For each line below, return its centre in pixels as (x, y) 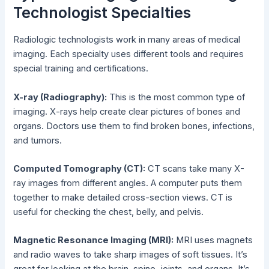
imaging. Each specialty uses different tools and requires (129, 54)
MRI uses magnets (213, 240)
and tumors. (38, 140)
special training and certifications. (81, 69)
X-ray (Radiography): (60, 97)
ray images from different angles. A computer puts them (128, 183)
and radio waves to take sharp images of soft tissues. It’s (131, 255)
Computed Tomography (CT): (80, 168)
